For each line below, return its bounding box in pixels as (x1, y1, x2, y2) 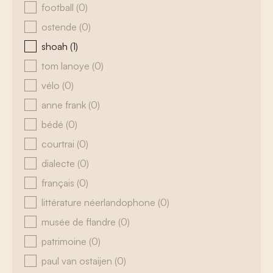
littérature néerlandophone (41, 196, 158, 208)
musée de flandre (41, 216, 118, 228)
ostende (41, 21, 79, 33)
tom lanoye (41, 60, 92, 72)
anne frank (41, 99, 88, 111)
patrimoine (41, 235, 89, 247)
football (41, 1, 76, 13)
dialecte (41, 157, 77, 169)
